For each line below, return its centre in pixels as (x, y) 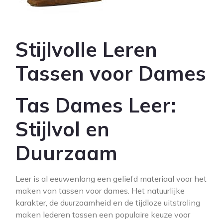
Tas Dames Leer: (96, 105)
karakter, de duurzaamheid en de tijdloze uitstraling (108, 203)
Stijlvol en (62, 129)
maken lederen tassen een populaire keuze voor (103, 215)
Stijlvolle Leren (86, 49)
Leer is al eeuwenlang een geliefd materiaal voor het (111, 179)
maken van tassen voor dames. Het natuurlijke (100, 191)
